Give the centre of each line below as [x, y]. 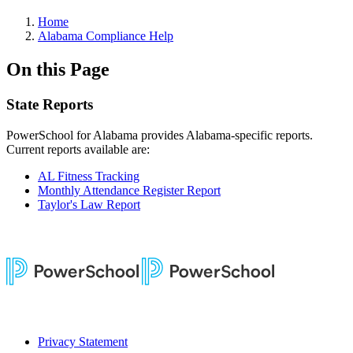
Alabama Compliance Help [106, 36]
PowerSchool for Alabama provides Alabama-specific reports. [160, 135]
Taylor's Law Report [89, 204]
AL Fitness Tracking [89, 176]
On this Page [58, 69]
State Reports [50, 104]
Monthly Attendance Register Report [129, 190]
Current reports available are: [78, 149]
